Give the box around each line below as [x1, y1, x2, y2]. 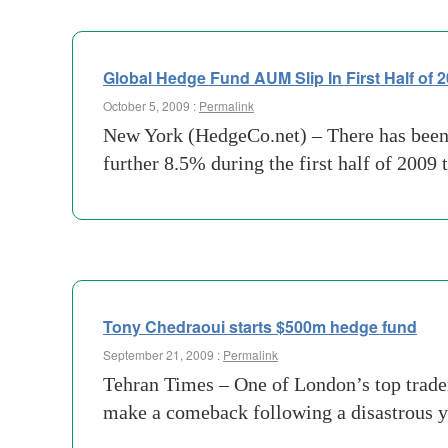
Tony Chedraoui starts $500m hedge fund [103, 315, 417, 338]
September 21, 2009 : [103, 346, 223, 363]
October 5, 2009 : [103, 97, 199, 114]
